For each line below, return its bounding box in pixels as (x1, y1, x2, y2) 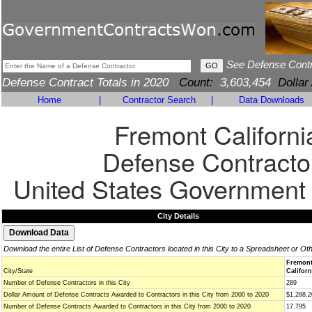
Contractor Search (123, 95, 196, 105)
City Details (157, 212, 199, 220)
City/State (3, 267, 33, 274)
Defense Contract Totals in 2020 (2, 76, 179, 89)
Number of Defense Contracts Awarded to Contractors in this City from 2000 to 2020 (3, 303, 251, 310)
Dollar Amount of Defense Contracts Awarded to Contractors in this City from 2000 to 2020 (3, 291, 269, 298)
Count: (179, 76, 213, 89)
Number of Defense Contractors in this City (3, 279, 130, 286)
